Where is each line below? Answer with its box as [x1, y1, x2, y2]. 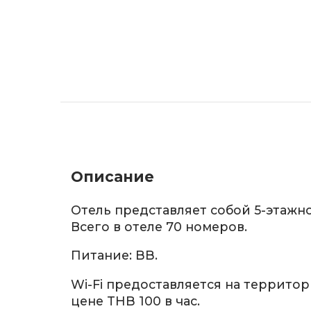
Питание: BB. [71, 248, 158, 263]
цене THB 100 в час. [71, 293, 200, 308]
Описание [71, 168, 154, 186]
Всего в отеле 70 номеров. [71, 219, 247, 234]
